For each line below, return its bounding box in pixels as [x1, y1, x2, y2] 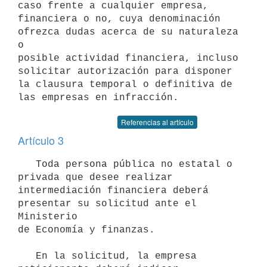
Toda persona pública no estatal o [18, 159, 36, 170]
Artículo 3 [18, 132, 64, 148]
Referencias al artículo [121, 117, 194, 127]
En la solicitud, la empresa [18, 250, 36, 262]
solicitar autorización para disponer [18, 66, 232, 77]
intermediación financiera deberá [18, 185, 209, 196]
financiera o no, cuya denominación [18, 13, 221, 24]
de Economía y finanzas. [18, 224, 155, 235]
